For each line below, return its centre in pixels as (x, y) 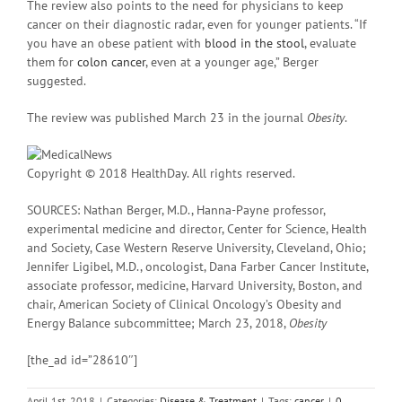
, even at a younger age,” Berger (232, 61)
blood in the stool (254, 43)
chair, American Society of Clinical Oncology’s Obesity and (184, 304)
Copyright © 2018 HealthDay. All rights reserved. (161, 173)
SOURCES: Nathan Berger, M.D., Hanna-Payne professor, (176, 210)
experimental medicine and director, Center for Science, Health (197, 228)
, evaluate (330, 43)
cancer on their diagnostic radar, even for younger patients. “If (197, 24)
